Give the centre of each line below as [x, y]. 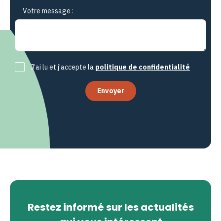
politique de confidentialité [143, 67]
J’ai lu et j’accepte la [63, 67]
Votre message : [48, 11]
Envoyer [110, 91]
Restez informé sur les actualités [110, 207]
